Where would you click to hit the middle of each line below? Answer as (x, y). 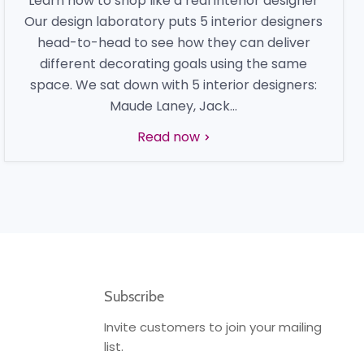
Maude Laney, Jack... (174, 106)
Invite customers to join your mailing (213, 327)
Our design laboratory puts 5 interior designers (174, 22)
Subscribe (134, 297)
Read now (170, 137)
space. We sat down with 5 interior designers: (174, 85)
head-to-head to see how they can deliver (173, 43)
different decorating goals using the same (174, 64)
